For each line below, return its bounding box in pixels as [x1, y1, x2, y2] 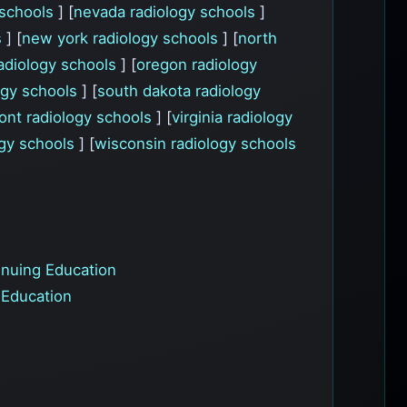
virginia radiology [172, 107, 293, 126]
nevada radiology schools [74, 2, 260, 21]
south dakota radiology [97, 81, 261, 100]
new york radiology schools [22, 28, 223, 47]
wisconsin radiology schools [94, 134, 296, 153]
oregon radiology [136, 55, 257, 74]
